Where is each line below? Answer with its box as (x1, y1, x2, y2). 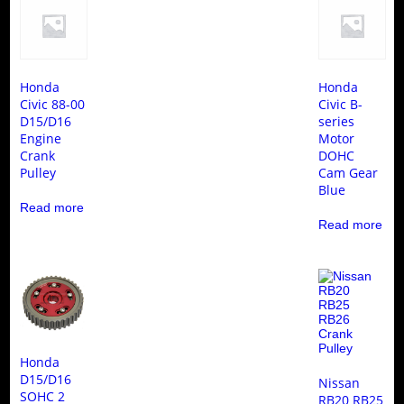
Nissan (318, 374, 361, 392)
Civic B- (318, 95, 363, 113)
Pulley (19, 163, 56, 181)
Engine (19, 129, 61, 147)
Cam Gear (318, 163, 379, 181)
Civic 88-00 (19, 95, 85, 113)
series (318, 112, 355, 130)
